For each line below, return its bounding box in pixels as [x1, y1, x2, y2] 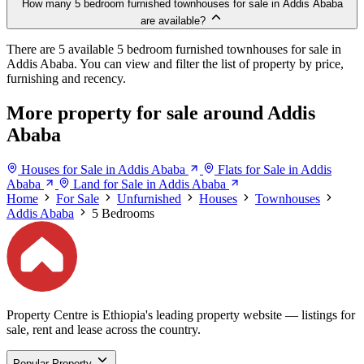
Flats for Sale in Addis [218, 162, 331, 176]
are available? [141, 14, 206, 27]
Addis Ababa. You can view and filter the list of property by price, [6, 56, 344, 71]
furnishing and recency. [6, 71, 126, 85]
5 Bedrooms [92, 206, 154, 220]
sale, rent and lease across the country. [6, 323, 201, 337]
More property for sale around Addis [6, 102, 315, 123]
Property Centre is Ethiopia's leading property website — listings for [6, 308, 355, 323]
